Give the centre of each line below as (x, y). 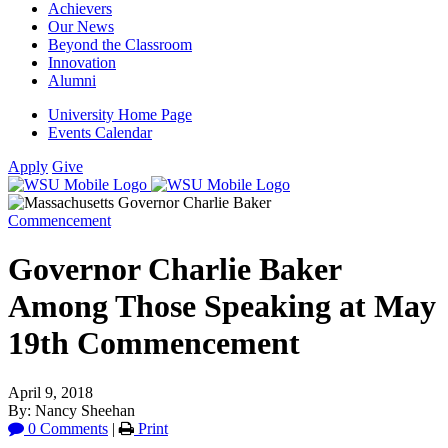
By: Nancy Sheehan (71, 410)
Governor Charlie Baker (174, 269)
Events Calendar (100, 132)
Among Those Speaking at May (222, 306)
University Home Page (120, 114)
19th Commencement (154, 343)
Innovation (82, 62)
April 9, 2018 (50, 392)
